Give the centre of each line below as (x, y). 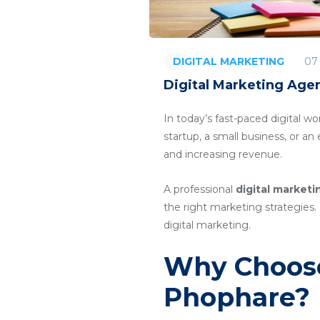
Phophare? (237, 297)
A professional (200, 189)
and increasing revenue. (223, 154)
